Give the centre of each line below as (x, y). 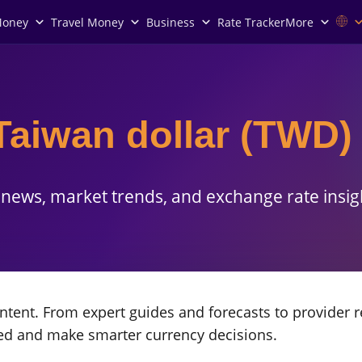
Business (170, 22)
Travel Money (87, 22)
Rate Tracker (251, 22)
